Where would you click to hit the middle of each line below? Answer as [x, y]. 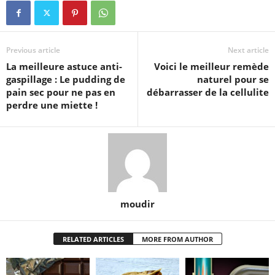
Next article [248, 50]
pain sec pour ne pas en [61, 92]
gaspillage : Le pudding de [66, 79]
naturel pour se [233, 79]
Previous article [33, 50]
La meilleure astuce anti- [64, 66]
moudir [137, 203]
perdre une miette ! [52, 105]
